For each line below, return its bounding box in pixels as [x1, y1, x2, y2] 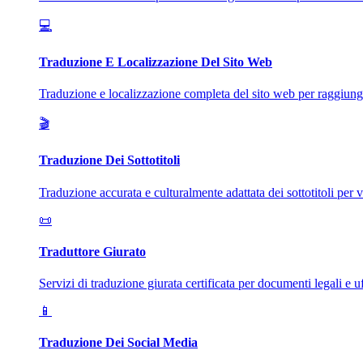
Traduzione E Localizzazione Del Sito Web [39, 54, 272, 69]
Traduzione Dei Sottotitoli [39, 153, 180, 168]
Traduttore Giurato [39, 244, 146, 258]
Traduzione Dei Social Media [39, 335, 198, 350]
